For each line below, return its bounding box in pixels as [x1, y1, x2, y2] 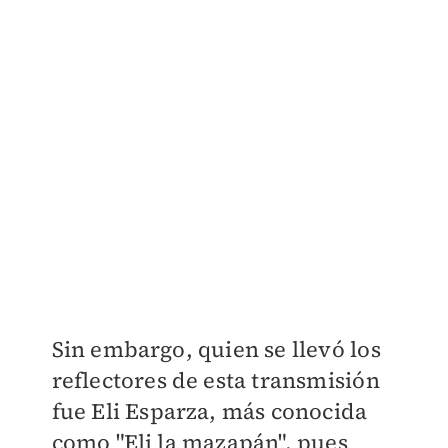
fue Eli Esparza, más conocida [51, 396, 368, 427]
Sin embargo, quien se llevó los [51, 334, 381, 365]
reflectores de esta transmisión [51, 365, 380, 396]
